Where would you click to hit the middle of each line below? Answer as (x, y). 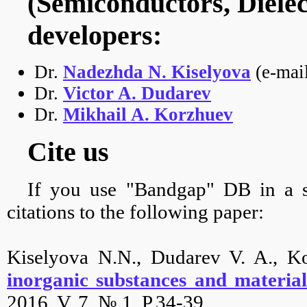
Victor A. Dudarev (137, 93)
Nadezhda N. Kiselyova (157, 72)
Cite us (68, 151)
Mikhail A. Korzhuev (148, 114)
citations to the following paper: (135, 211)
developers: (95, 35)
